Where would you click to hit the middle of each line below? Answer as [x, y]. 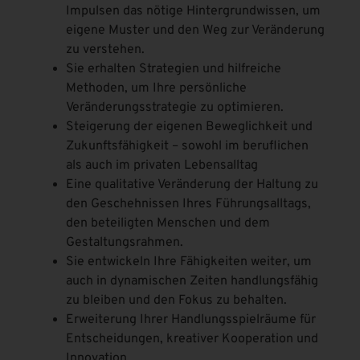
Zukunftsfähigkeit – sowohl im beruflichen [188, 146]
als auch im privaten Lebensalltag [162, 165]
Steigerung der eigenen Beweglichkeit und [190, 127]
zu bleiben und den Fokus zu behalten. [177, 300]
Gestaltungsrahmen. [125, 242]
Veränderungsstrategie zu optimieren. [175, 107]
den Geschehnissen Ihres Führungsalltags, [189, 204]
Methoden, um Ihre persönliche [157, 88]
